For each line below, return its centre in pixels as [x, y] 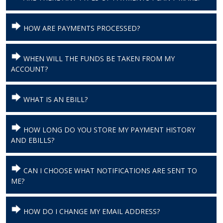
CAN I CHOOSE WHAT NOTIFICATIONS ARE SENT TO [109, 171]
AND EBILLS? [32, 140]
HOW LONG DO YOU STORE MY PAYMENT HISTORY [108, 130]
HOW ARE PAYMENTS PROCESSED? [80, 28]
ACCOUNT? [29, 69]
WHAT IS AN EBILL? [54, 100]
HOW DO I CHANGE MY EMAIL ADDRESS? [90, 212]
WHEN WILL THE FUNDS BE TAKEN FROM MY [98, 59]
